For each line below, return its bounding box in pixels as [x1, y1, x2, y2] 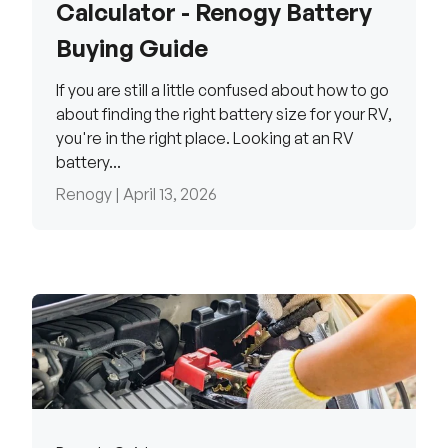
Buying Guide [56, 33, 208, 64]
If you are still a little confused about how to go [56, 80, 389, 101]
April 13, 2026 [123, 184, 217, 205]
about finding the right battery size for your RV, [56, 104, 392, 125]
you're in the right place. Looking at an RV [56, 128, 354, 149]
